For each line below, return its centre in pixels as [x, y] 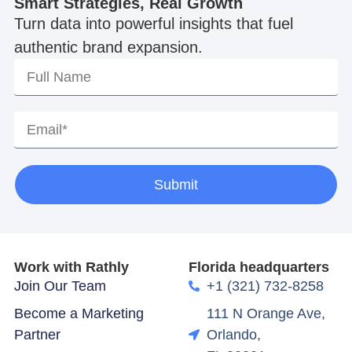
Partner [37, 334]
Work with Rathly [71, 267]
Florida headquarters [259, 267]
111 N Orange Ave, [266, 313]
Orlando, [233, 334]
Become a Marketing [79, 313]
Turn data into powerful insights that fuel [153, 24]
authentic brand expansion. [108, 48]
